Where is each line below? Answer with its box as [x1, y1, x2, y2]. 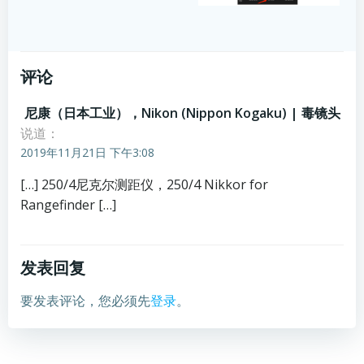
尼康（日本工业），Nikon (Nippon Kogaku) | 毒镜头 [24, 103, 340, 122]
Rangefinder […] [20, 195, 116, 214]
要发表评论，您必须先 [20, 291, 150, 310]
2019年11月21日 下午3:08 [20, 144, 154, 160]
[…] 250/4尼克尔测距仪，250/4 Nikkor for [20, 175, 268, 193]
